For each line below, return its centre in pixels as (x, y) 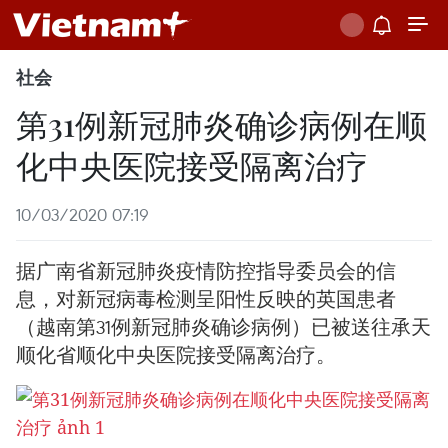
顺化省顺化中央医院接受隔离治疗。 (176, 354)
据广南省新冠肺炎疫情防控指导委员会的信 (206, 270)
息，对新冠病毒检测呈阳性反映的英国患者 (206, 298)
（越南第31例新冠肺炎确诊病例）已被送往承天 (223, 326)
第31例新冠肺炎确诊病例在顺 (221, 123)
